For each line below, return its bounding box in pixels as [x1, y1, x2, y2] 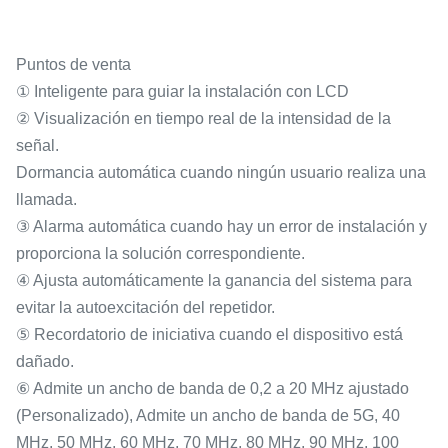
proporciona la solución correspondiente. [16, 245, 305, 262]
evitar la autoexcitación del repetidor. [16, 299, 275, 316]
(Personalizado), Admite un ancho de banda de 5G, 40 [16, 407, 400, 424]
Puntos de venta [16, 56, 131, 73]
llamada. [16, 191, 77, 208]
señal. [16, 137, 59, 154]
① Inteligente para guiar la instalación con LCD [16, 83, 349, 100]
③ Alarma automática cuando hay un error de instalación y [16, 218, 427, 235]
